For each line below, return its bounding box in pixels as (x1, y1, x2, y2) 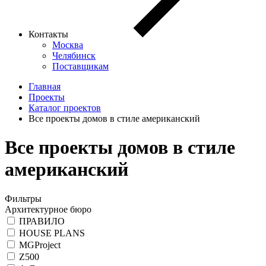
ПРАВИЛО (19, 216, 65, 226)
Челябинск (52, 50, 96, 61)
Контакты (28, 28, 71, 39)
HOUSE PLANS (19, 227, 85, 238)
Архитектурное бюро (5, 204, 91, 214)
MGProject (19, 239, 61, 250)
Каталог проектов (28, 102, 101, 113)
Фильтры (5, 193, 42, 204)
